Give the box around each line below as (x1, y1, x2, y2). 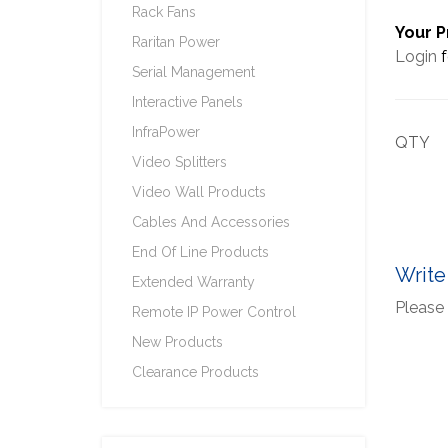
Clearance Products (132, 364, 259, 380)
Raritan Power (132, 34, 220, 50)
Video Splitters (132, 154, 227, 170)
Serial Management (132, 64, 255, 80)
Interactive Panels (132, 94, 243, 110)
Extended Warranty (132, 274, 255, 290)
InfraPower (132, 124, 200, 140)
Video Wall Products (132, 184, 266, 200)
